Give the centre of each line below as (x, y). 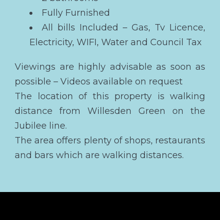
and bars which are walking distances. (99, 155)
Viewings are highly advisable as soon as (110, 67)
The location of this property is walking (110, 96)
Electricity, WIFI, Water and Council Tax (116, 42)
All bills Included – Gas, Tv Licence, (124, 27)
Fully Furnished (76, 13)
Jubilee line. (41, 125)
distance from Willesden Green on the (110, 111)
